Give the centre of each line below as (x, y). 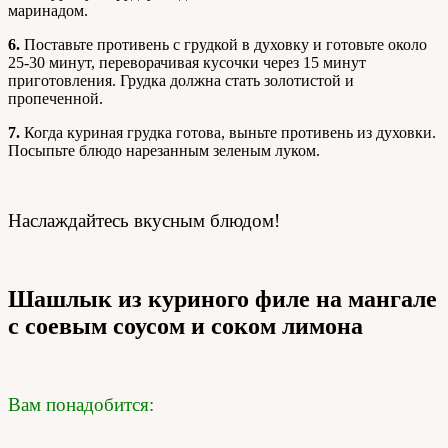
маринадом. (48, 10)
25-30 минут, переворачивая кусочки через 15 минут (187, 62)
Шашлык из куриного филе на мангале (222, 298)
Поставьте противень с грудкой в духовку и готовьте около (223, 44)
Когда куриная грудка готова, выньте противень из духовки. (228, 132)
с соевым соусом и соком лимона (185, 325)
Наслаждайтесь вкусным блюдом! (144, 220)
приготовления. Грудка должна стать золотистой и (181, 80)
